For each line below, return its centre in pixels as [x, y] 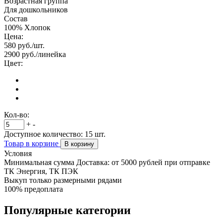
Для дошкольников [36, 9]
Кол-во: [17, 114]
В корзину [79, 144]
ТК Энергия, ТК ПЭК [41, 171]
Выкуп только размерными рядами [63, 180]
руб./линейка [43, 54]
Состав [16, 18]
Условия [18, 153]
